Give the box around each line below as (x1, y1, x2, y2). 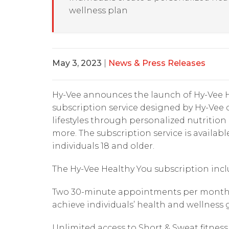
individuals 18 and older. (52, 141, 154, 151)
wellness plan (69, 6, 128, 15)
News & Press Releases (108, 58, 205, 68)
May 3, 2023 (52, 58, 102, 68)
